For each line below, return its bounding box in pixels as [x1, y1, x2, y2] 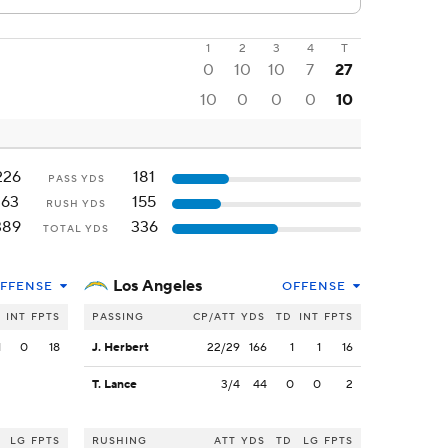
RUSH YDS [46, 197, 106, 211]
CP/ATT [193, 310, 236, 324]
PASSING [92, 310, 144, 324]
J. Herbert [92, 340, 149, 356]
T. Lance [92, 377, 137, 393]
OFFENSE [282, 279, 346, 295]
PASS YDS [47, 172, 105, 186]
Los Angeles [113, 276, 202, 297]
